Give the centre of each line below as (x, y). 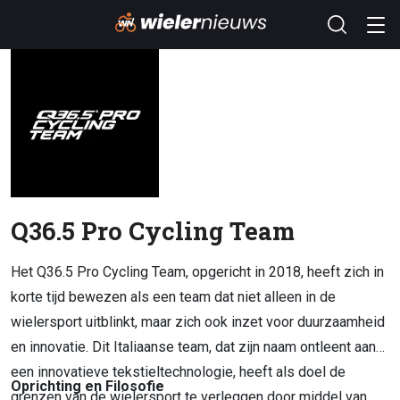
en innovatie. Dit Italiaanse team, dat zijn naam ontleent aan (193, 347)
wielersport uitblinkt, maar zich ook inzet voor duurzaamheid (198, 322)
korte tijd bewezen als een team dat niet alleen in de (173, 297)
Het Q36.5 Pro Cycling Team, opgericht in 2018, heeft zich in (197, 272)
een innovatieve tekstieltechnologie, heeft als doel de (178, 372)
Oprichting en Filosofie (87, 386)
